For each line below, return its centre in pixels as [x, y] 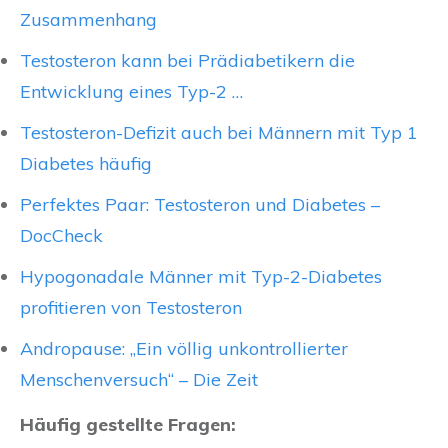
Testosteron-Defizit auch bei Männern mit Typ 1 [219, 133]
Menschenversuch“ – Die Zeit [139, 380]
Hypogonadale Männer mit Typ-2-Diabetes [201, 277]
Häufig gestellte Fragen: [128, 425]
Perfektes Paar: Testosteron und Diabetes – [200, 205]
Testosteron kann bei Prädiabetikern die [187, 61]
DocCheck [61, 236]
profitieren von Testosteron [131, 308]
